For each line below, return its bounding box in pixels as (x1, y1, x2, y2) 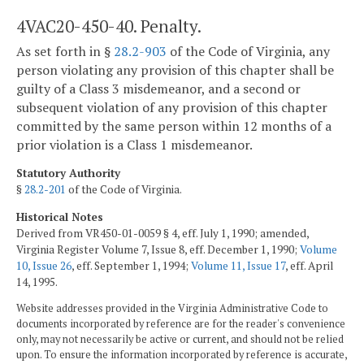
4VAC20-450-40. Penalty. (16, 14, 201, 37)
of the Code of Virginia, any (167, 42, 330, 61)
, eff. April (285, 258, 333, 273)
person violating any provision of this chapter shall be (16, 61, 334, 80)
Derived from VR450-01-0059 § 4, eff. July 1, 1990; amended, (16, 225, 309, 240)
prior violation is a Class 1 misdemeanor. (16, 136, 253, 154)
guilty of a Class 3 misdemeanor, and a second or (16, 80, 301, 98)
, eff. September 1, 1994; (71, 258, 191, 273)
